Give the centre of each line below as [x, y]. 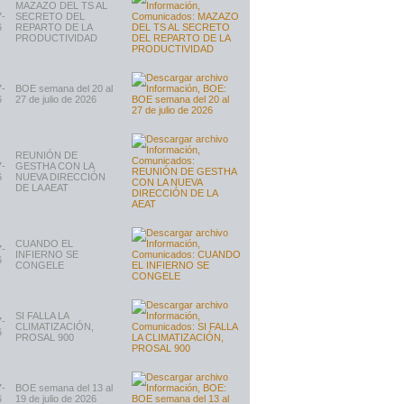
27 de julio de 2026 [56, 99]
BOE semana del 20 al [64, 88]
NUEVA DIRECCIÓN [60, 177]
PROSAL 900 [45, 337]
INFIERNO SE [47, 254]
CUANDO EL [44, 243]
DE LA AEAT [42, 188]
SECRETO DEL [50, 16]
